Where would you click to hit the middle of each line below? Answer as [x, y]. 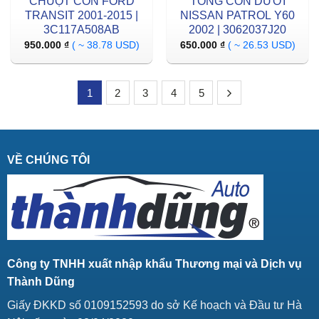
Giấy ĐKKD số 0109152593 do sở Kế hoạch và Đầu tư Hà [154, 305]
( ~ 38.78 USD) [105, 45]
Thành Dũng [41, 281]
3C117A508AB [82, 29]
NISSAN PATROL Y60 [237, 15]
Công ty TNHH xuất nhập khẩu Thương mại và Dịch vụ [154, 263]
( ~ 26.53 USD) [261, 45]
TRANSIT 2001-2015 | [82, 15]
